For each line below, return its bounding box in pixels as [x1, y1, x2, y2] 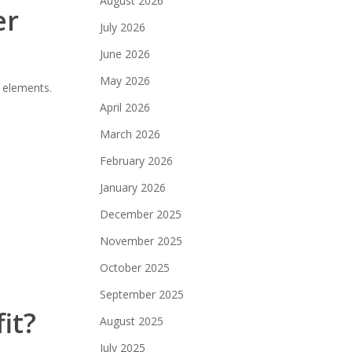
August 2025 [100, 313, 164, 328]
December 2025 [100, 207, 182, 222]
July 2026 [100, 20, 146, 35]
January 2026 [100, 180, 167, 195]
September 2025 [100, 287, 185, 302]
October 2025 [100, 260, 170, 275]
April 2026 [100, 100, 151, 115]
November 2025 [100, 233, 183, 248]
